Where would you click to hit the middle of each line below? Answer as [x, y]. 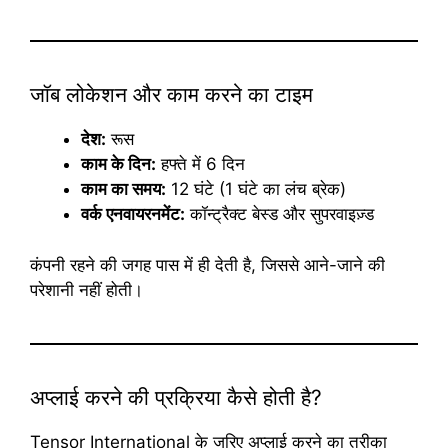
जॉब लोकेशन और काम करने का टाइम [171, 95]
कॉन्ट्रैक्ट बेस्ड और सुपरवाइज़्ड [279, 214]
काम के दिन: [118, 164]
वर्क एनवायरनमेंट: [133, 214]
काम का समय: [123, 189]
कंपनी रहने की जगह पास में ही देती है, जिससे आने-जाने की [207, 264]
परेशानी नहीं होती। [86, 289]
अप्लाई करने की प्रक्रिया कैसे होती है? [176, 397]
